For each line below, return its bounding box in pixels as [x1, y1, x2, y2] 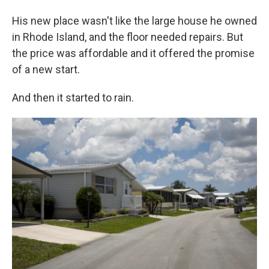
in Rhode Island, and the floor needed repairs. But [12, 31, 243, 43]
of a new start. [12, 63, 80, 76]
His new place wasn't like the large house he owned [12, 14, 257, 27]
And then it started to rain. [12, 91, 134, 104]
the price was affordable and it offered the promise [12, 47, 255, 59]
